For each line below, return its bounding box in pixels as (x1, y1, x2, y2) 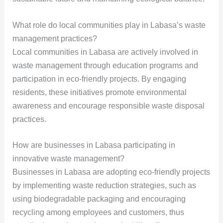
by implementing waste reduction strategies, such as (12, 181, 196, 190)
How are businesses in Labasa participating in (12, 141, 175, 150)
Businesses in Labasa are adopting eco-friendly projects (12, 168, 210, 177)
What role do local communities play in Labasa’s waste (12, 20, 206, 29)
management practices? (12, 34, 97, 43)
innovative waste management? (12, 154, 124, 163)
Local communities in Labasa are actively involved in (12, 47, 198, 56)
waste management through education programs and (12, 61, 198, 70)
